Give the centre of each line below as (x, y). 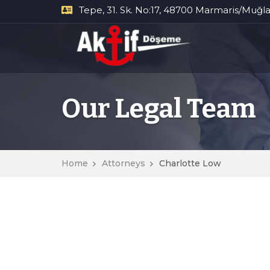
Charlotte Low (190, 163)
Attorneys (124, 163)
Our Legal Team (159, 109)
